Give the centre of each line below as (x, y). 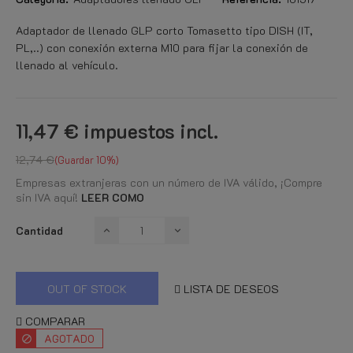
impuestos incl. (151, 131)
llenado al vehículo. (67, 65)
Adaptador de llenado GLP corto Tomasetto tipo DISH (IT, (164, 30)
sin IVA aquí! (48, 197)
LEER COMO (113, 197)
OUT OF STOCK (87, 288)
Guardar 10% (87, 160)
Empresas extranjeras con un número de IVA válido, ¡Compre (169, 182)
